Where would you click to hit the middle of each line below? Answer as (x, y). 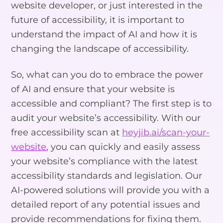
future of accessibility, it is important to (98, 20)
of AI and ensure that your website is (93, 89)
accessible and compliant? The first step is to (111, 104)
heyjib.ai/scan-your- (166, 132)
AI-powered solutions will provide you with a (111, 190)
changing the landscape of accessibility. (100, 49)
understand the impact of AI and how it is (104, 34)
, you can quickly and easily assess (123, 147)
